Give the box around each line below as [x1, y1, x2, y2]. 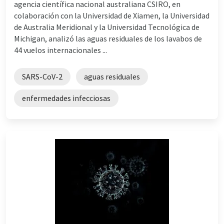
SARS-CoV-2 [22, 71, 62, 81]
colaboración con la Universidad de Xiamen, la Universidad [14, 10, 209, 20]
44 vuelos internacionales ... [14, 44, 107, 55]
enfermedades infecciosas [22, 92, 110, 103]
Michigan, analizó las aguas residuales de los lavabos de [14, 33, 202, 43]
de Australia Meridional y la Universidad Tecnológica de [14, 21, 199, 32]
